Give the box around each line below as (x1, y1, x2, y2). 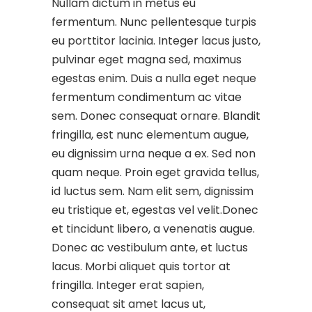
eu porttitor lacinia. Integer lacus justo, (52, 33, 260, 49)
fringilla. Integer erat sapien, (52, 277, 204, 293)
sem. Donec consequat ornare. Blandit (52, 108, 260, 124)
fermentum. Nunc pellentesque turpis (52, 14, 256, 30)
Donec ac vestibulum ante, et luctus (52, 240, 248, 256)
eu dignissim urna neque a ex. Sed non (52, 146, 256, 162)
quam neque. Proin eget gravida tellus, (52, 164, 259, 180)
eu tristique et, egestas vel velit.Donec (52, 202, 258, 218)
